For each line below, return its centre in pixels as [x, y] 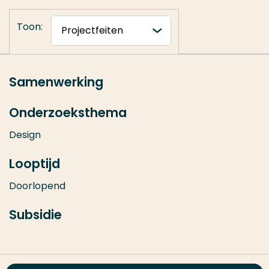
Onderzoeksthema [68, 113]
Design [25, 135]
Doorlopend [37, 186]
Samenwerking [56, 82]
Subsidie [35, 215]
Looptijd [35, 164]
